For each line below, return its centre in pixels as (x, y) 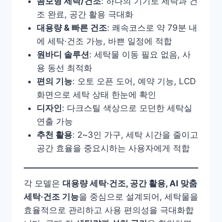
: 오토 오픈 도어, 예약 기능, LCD (134, 81)
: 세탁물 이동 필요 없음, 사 (140, 54)
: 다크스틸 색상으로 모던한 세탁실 (127, 108)
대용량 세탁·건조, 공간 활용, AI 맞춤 (130, 184)
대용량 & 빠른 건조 (72, 28)
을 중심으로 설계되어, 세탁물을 (139, 197)
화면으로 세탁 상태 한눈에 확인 (96, 94)
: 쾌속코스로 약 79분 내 (152, 28)
